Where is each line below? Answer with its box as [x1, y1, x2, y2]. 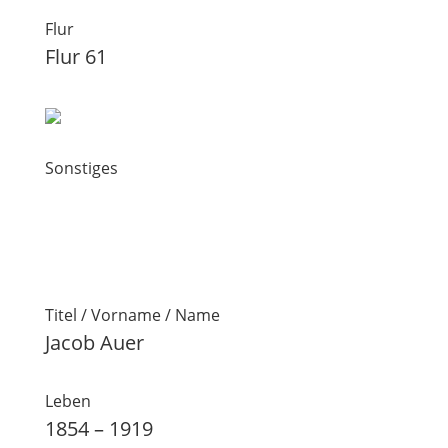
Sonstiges [44, 157, 118, 179]
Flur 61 [44, 43, 107, 70]
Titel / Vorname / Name [44, 304, 220, 326]
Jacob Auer [44, 329, 144, 356]
